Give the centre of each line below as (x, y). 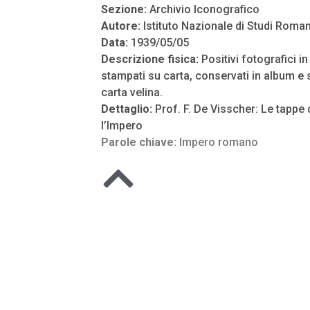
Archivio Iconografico (204, 9)
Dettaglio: (128, 109)
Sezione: (125, 9)
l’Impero (122, 126)
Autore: (122, 26)
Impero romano (219, 142)
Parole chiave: (140, 142)
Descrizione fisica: (150, 59)
